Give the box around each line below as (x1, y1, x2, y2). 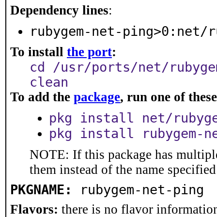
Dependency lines (10, 3, 108, 17)
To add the (10, 90, 74, 104)
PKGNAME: (10, 182, 72, 197)
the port (67, 45, 112, 59)
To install (10, 45, 67, 59)
